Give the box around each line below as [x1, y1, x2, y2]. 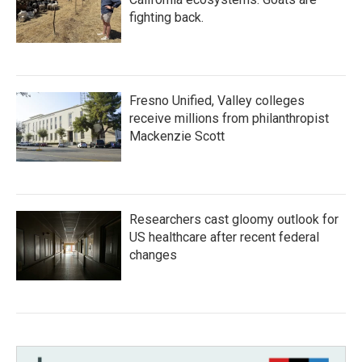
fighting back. [129, 10, 204, 25]
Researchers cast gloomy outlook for [129, 212, 339, 227]
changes [129, 247, 177, 263]
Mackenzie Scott [129, 128, 225, 144]
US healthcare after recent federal [129, 229, 319, 245]
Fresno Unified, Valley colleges [129, 93, 305, 108]
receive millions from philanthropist [129, 111, 329, 126]
